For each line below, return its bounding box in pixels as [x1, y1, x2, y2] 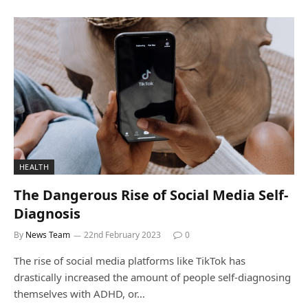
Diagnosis [14, 204, 80, 223]
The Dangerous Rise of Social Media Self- [14, 186, 288, 204]
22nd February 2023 [84, 229, 161, 241]
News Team [25, 229, 70, 241]
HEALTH [19, 162, 49, 172]
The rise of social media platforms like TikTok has [14, 254, 245, 267]
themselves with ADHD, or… [14, 287, 145, 300]
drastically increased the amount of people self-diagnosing [14, 270, 291, 284]
